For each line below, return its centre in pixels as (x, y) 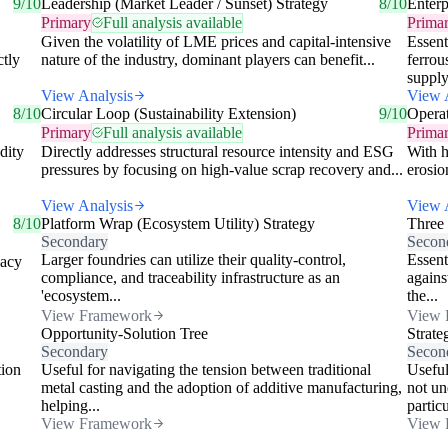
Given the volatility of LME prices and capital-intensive (215, 41)
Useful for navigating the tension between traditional (205, 369)
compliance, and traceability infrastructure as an (190, 277)
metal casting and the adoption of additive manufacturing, (221, 387)
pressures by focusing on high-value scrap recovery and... (221, 169)
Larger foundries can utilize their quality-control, (193, 259)
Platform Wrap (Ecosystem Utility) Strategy (177, 223)
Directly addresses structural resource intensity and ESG (217, 151)
